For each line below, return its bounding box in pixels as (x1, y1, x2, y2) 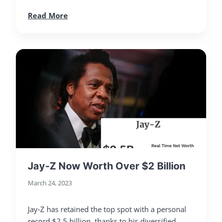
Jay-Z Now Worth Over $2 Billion (28, 160, 185, 172)
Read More (28, 10, 68, 20)
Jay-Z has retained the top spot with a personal (28, 204, 186, 214)
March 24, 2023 (28, 178, 72, 187)
